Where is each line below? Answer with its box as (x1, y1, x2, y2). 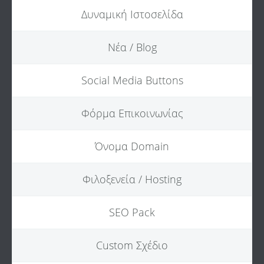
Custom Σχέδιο (96, 238, 168, 252)
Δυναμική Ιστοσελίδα (81, 7, 183, 21)
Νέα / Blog (107, 40, 157, 54)
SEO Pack (109, 205, 155, 219)
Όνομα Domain (95, 139, 169, 153)
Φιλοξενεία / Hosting (82, 172, 181, 186)
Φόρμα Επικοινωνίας (81, 106, 183, 120)
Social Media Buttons (81, 73, 183, 87)
